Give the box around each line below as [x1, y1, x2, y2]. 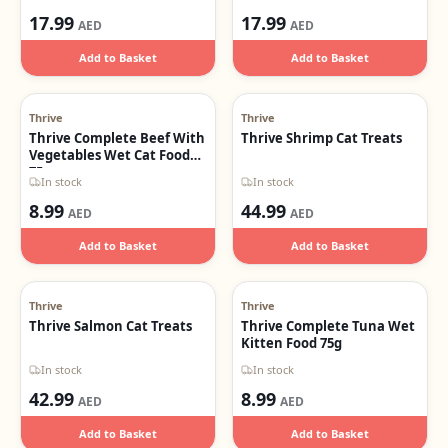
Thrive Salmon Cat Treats [29, 317, 192, 335]
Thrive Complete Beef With [29, 129, 205, 147]
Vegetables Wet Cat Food [29, 146, 190, 164]
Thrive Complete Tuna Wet [241, 317, 415, 335]
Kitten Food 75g [241, 334, 342, 352]
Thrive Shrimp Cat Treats [241, 129, 402, 147]
